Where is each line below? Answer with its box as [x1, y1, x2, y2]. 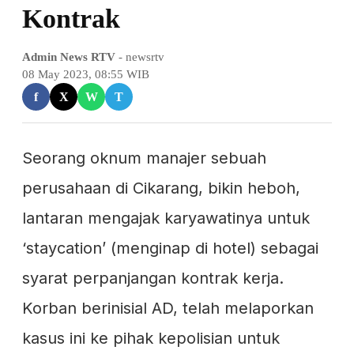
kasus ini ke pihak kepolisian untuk [22, 329, 280, 348]
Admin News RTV [22, 51, 115, 63]
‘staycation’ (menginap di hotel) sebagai [22, 239, 318, 258]
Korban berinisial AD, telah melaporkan [22, 299, 314, 318]
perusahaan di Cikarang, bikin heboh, [22, 179, 300, 198]
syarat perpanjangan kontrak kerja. [22, 269, 284, 288]
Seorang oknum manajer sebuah [22, 149, 266, 168]
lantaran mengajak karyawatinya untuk [22, 209, 310, 228]
